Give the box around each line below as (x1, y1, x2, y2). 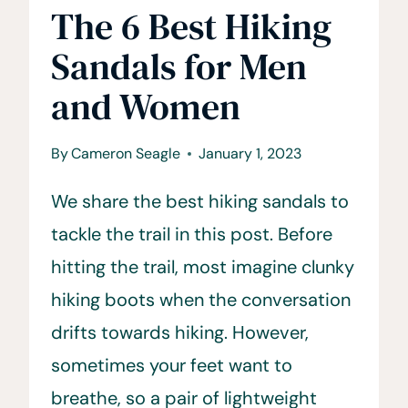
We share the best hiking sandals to (51, 189, 349, 213)
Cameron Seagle (71, 143, 181, 163)
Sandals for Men (51, 41, 307, 91)
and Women (51, 81, 240, 131)
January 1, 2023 (199, 143, 302, 163)
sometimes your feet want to (51, 352, 292, 377)
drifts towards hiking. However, (51, 320, 309, 344)
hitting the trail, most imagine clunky (51, 254, 354, 279)
